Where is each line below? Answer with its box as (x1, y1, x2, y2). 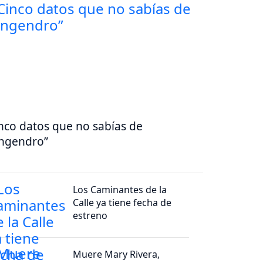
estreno (73, 209, 108, 222)
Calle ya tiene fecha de (73, 196, 172, 210)
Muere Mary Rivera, (73, 248, 160, 261)
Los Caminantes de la (73, 183, 167, 197)
